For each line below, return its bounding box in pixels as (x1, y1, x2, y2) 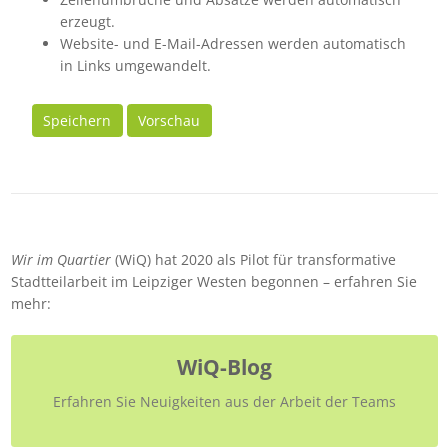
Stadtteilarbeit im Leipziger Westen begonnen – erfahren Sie (10, 272, 417, 292)
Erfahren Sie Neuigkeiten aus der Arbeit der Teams (52, 391, 396, 411)
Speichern (43, 110, 111, 130)
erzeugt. (59, 12, 115, 32)
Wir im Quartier (10, 250, 111, 270)
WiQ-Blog (176, 352, 272, 381)
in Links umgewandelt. (59, 56, 211, 76)
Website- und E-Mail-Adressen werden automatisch (59, 34, 406, 54)
